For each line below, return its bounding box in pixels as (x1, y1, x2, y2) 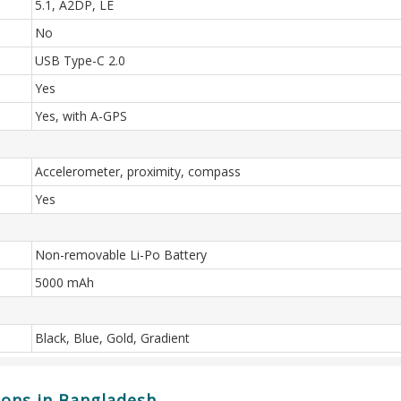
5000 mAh (35, 274, 94, 291)
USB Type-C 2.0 (35, 52, 125, 69)
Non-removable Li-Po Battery (35, 246, 207, 263)
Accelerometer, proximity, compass (35, 163, 241, 180)
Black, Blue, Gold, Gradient (35, 329, 190, 346)
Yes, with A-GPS (35, 107, 127, 124)
